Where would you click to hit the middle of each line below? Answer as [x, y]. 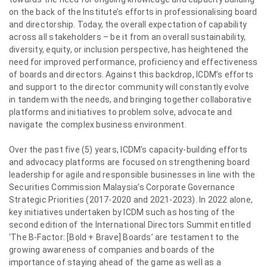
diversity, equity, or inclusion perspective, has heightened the [129, 49]
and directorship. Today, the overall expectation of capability [128, 24]
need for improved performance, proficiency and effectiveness [133, 62]
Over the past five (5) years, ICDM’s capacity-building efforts [128, 150]
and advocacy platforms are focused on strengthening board [129, 162]
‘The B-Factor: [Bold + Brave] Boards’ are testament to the [124, 237]
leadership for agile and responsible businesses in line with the [132, 175]
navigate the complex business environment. [98, 125]
